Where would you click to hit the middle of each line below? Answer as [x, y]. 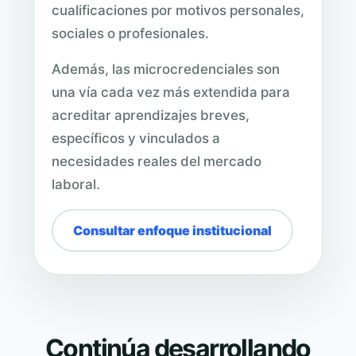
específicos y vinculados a [136, 139]
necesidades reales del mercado [157, 162]
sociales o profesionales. [130, 34]
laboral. [76, 185]
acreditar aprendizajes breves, [151, 116]
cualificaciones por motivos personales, [178, 11]
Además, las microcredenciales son [166, 70]
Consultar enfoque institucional [172, 231]
